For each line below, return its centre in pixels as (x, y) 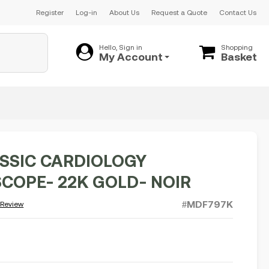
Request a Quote (179, 13)
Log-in (86, 13)
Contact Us (238, 13)
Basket (239, 56)
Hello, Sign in (121, 47)
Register (50, 13)
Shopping (237, 47)
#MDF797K (207, 204)
